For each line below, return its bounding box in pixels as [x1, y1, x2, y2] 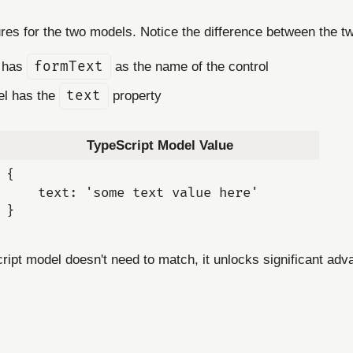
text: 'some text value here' [6, 184, 258, 202]
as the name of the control [110, 58, 269, 74]
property [108, 87, 162, 104]
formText [34, 58, 104, 75]
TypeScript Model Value [86, 138, 233, 154]
